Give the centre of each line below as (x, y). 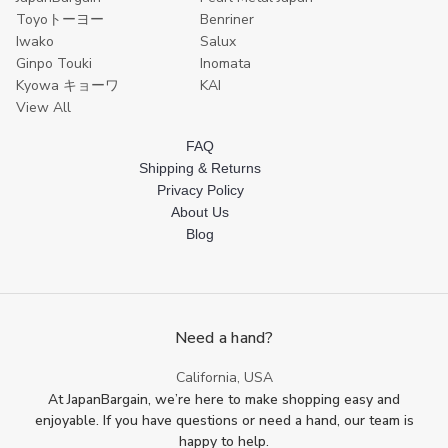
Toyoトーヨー (60, 19)
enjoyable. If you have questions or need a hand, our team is (224, 420)
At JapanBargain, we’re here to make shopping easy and (224, 399)
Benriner (227, 19)
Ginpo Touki (54, 63)
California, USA (224, 377)
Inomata (225, 63)
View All (43, 107)
